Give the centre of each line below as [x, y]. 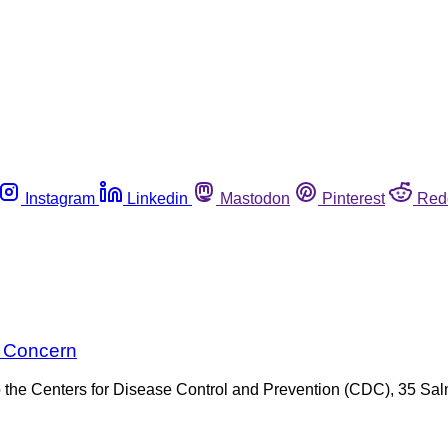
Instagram [60, 198]
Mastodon [255, 198]
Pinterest [353, 198]
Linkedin [157, 198]
